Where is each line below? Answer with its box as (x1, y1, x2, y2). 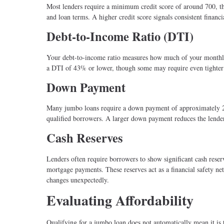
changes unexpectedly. (46, 175, 109, 185)
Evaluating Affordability (46, 190, 193, 211)
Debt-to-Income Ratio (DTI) (46, 27, 193, 45)
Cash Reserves (46, 129, 123, 147)
